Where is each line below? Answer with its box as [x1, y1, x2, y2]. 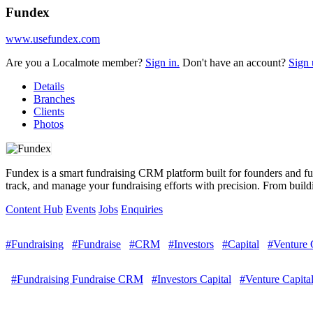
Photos [34, 118, 64, 131]
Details [34, 80, 64, 93]
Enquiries [121, 203, 163, 216]
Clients [34, 105, 64, 118]
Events [66, 203, 96, 216]
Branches [34, 93, 75, 105]
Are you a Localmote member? [6, 57, 145, 69]
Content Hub [6, 203, 63, 216]
